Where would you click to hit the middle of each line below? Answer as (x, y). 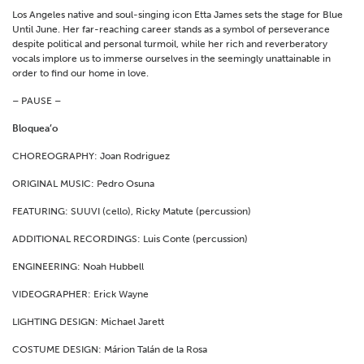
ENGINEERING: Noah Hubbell (78, 267)
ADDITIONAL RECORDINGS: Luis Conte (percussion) (130, 239)
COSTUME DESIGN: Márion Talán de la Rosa (110, 350)
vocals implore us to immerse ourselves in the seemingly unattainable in (171, 59)
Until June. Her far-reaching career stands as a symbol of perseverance (171, 30)
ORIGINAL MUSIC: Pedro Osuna (83, 184)
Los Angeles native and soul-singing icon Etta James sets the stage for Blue (178, 15)
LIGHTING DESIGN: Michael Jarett (88, 322)
